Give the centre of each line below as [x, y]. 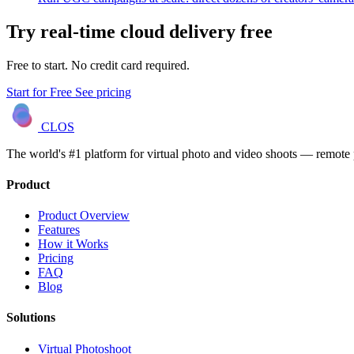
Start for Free [41, 92]
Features [59, 230]
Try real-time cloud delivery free [139, 31]
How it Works [73, 244]
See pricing [103, 92]
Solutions [31, 318]
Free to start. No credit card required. [98, 65]
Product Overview [84, 216]
